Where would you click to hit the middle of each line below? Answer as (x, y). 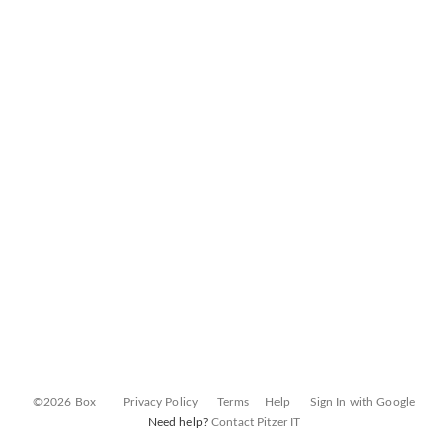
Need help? (179, 422)
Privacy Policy (161, 402)
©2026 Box (64, 402)
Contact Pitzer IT (256, 422)
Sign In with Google (362, 402)
